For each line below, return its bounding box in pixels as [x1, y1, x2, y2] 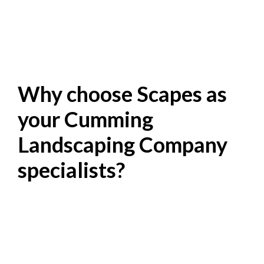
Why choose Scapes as [18, 81, 227, 107]
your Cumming [18, 106, 153, 132]
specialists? [18, 157, 125, 183]
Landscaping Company [18, 131, 227, 157]
